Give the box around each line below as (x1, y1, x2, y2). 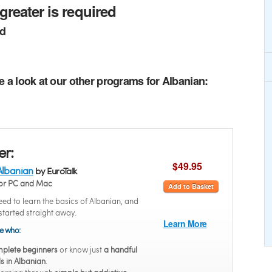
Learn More (163, 217, 207, 229)
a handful (104, 244, 137, 255)
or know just (58, 244, 104, 255)
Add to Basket (168, 182, 214, 191)
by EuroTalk (33, 165, 77, 177)
